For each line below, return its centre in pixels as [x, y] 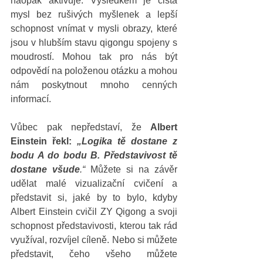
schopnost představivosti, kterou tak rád [94, 225]
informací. [33, 99]
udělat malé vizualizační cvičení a [94, 183]
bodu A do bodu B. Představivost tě [94, 155]
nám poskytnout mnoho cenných [94, 85]
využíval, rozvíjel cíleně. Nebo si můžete [94, 240]
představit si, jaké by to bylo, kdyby [94, 197]
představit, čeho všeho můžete [94, 254]
